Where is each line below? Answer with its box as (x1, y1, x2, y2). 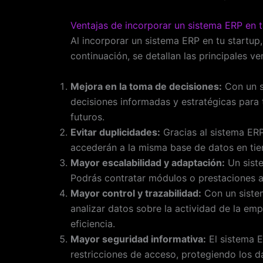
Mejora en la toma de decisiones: (70, 80, 222, 92)
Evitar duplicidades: (70, 126, 160, 138)
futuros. (70, 110, 104, 123)
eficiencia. (70, 217, 115, 230)
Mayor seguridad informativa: (70, 232, 206, 245)
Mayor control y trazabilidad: (70, 187, 201, 199)
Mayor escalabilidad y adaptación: (70, 156, 225, 168)
